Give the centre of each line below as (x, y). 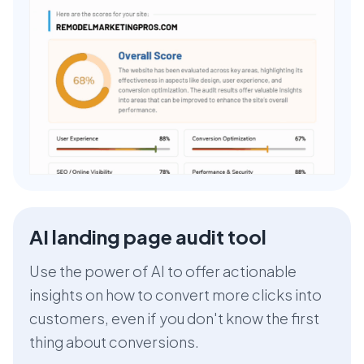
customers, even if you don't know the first (174, 318)
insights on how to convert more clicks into (175, 294)
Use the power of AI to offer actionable (163, 271)
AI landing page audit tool (148, 236)
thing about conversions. (114, 341)
